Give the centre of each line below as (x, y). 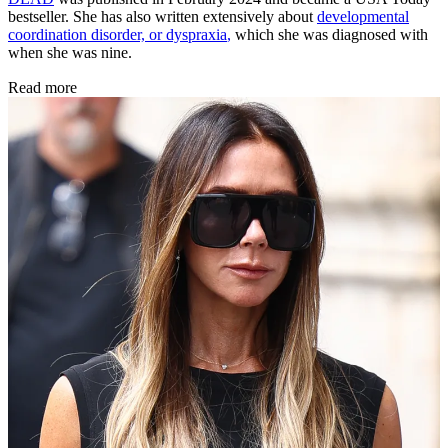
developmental (363, 16)
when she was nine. (70, 52)
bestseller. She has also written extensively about (162, 16)
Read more (42, 87)
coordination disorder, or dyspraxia (117, 34)
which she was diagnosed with (329, 34)
